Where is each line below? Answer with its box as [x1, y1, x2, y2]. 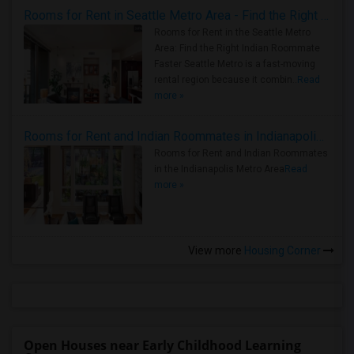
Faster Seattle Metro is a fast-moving [154, 58, 315, 70]
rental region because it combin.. [154, 74, 297, 85]
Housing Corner [242, 244, 323, 257]
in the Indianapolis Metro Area [154, 164, 284, 175]
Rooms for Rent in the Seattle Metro [154, 27, 311, 38]
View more [188, 244, 242, 257]
